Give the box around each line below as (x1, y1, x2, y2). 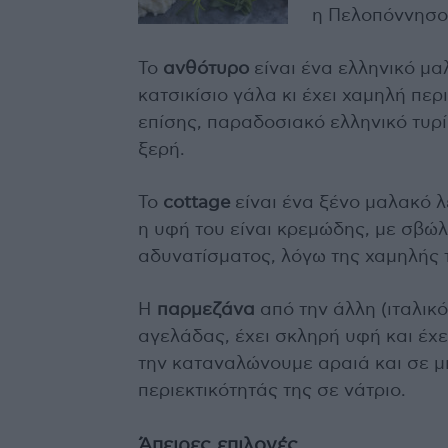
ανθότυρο (163, 60, 249, 79)
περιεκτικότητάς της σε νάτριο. (138, 382, 406, 401)
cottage (163, 194, 230, 213)
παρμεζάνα (157, 301, 255, 320)
